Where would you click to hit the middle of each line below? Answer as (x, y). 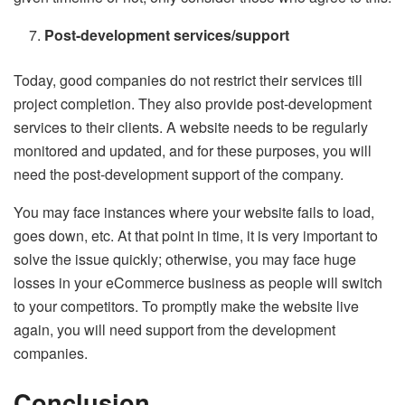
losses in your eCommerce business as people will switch (198, 283)
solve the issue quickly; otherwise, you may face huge (185, 259)
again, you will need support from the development (174, 330)
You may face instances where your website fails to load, (194, 212)
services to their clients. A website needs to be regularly (191, 127)
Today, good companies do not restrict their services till (188, 80)
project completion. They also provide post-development (193, 104)
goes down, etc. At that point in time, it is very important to (196, 236)
